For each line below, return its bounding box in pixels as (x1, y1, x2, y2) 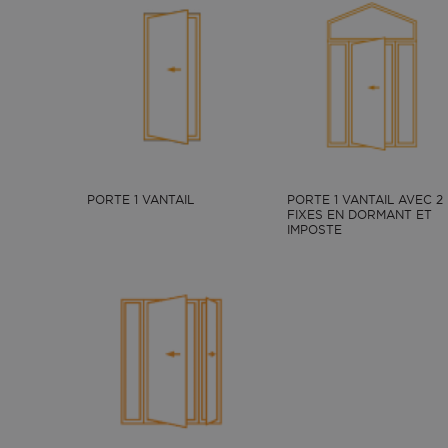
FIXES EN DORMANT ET (287, 207, 432, 222)
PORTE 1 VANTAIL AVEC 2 (287, 192, 443, 207)
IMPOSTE (287, 222, 342, 237)
